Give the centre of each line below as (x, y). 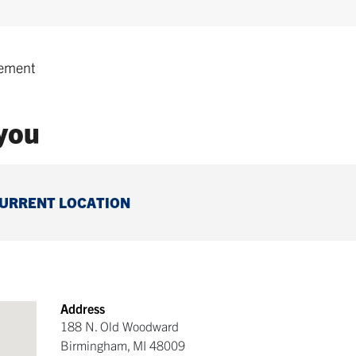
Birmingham (94, 345)
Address (83, 308)
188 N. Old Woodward (120, 326)
